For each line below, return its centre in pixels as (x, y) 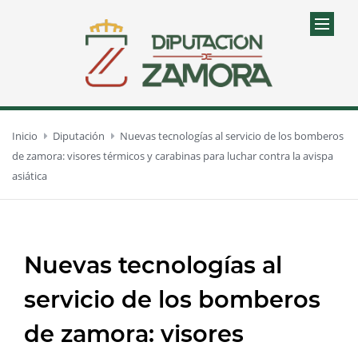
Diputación (79, 135)
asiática (30, 175)
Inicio (25, 135)
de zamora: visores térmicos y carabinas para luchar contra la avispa (173, 155)
